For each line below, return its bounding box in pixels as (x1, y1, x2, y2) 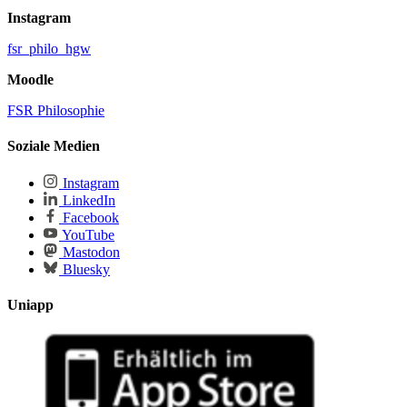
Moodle (7, 72, 54, 88)
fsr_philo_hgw (7, 41, 91, 57)
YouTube (59, 226, 114, 243)
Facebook (59, 209, 119, 225)
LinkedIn (59, 192, 115, 208)
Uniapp (7, 296, 54, 313)
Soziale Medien (7, 138, 100, 154)
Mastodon (59, 243, 120, 260)
